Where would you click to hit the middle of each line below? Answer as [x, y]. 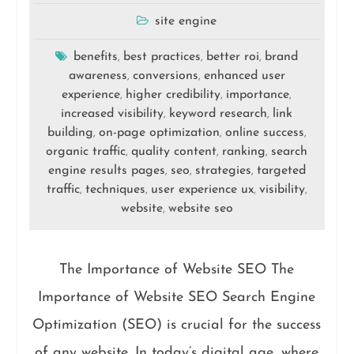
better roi [233, 57]
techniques [115, 190]
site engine [186, 21]
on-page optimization [159, 133]
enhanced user [244, 76]
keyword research [218, 114]
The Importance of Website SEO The [177, 270]
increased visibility [113, 114]
